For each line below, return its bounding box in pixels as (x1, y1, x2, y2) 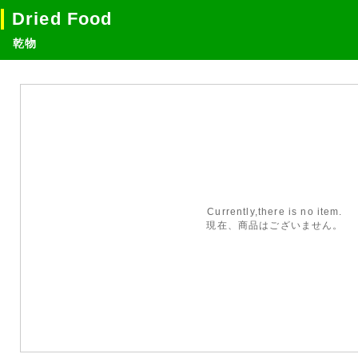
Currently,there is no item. (207, 206, 343, 217)
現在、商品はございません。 (206, 220, 344, 230)
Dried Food (12, 9, 113, 29)
